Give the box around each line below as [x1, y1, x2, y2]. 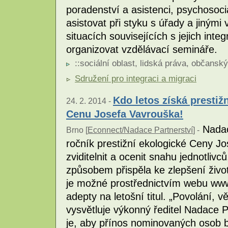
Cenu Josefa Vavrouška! [66, 107, 183, 120]
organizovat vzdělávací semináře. [66, 43, 217, 55]
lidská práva [140, 58, 186, 68]
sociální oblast [80, 58, 135, 68]
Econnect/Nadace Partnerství [88, 125, 193, 134]
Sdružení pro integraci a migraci [75, 73, 196, 83]
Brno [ [66, 125, 88, 134]
